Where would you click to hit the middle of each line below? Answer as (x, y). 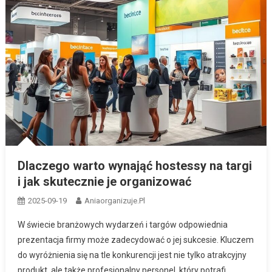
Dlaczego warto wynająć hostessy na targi (134, 166)
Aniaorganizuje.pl (114, 201)
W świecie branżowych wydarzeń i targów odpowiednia (122, 225)
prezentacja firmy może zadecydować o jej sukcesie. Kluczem (135, 240)
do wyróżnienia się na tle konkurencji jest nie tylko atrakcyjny (132, 255)
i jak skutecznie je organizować (104, 182)
